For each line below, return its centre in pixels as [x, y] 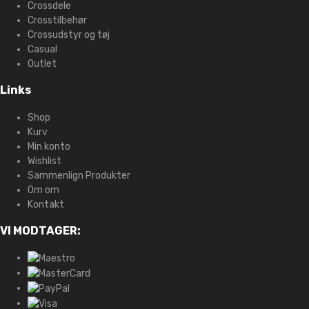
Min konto [49, 146]
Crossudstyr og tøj [69, 34]
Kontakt [46, 204]
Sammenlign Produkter [79, 175]
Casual [42, 49]
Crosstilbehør [57, 20]
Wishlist [44, 161]
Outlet [42, 63]
